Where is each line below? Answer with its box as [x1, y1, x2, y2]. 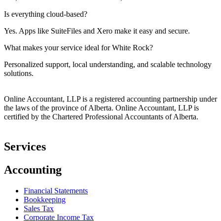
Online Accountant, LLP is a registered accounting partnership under [4, 95, 217, 104]
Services [4, 140, 46, 153]
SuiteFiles [51, 27, 81, 36]
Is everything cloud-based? [4, 10, 87, 19]
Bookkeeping [24, 195, 66, 204]
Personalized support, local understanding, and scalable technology [4, 60, 212, 69]
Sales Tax [24, 204, 54, 213]
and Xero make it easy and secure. [81, 27, 190, 36]
